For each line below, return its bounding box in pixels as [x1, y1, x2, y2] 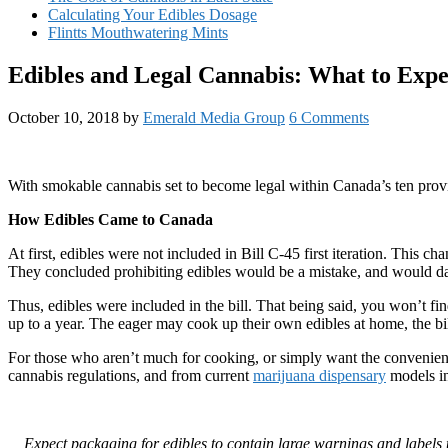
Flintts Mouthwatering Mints [48, 24, 228, 41]
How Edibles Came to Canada [8, 210, 213, 228]
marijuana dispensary [253, 366, 386, 384]
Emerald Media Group [143, 108, 285, 126]
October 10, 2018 [8, 108, 119, 126]
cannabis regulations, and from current [8, 366, 253, 384]
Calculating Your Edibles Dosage [48, 6, 257, 23]
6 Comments [289, 108, 369, 126]
